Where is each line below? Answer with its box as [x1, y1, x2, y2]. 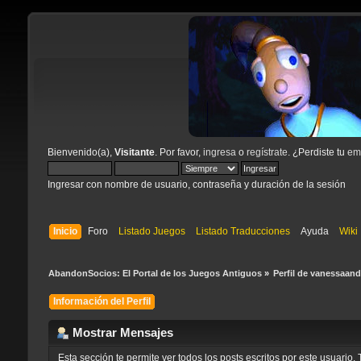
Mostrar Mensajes [72, 326, 173, 340]
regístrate [246, 147, 288, 157]
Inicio [53, 226, 78, 237]
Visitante [114, 147, 155, 157]
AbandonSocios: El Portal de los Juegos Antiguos [48, 268, 262, 278]
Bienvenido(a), [47, 147, 114, 157]
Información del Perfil [52, 297, 151, 307]
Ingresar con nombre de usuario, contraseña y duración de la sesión [47, 180, 346, 189]
